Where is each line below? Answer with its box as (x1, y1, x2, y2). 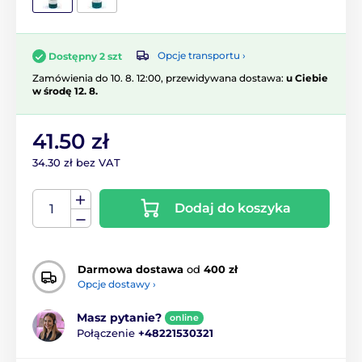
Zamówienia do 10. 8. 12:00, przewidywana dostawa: (32, 71, 286, 84)
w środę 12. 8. (32, 84, 98, 97)
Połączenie (77, 326, 138, 340)
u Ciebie (286, 71, 328, 84)
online (170, 312, 199, 324)
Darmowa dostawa (78, 263, 183, 276)
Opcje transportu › (158, 49, 246, 62)
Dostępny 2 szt (48, 49, 122, 62)
